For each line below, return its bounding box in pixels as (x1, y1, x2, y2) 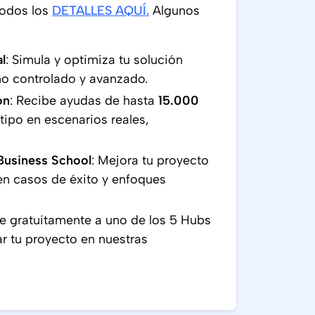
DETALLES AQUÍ (52, 3, 146, 18)
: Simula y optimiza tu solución (6, 52, 183, 67)
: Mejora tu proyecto (91, 153, 209, 168)
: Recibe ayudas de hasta (10, 93, 158, 108)
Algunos (149, 3, 200, 18)
